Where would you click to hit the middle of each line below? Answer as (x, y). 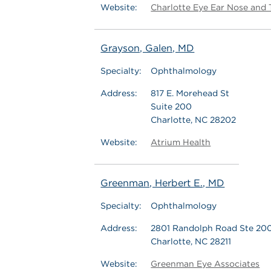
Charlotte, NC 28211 (191, 241)
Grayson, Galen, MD (148, 48)
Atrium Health (181, 142)
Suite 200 (171, 106)
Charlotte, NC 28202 (194, 120)
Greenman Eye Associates (205, 264)
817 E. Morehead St (190, 93)
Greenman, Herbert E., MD (163, 183)
